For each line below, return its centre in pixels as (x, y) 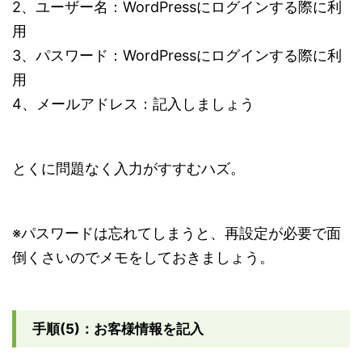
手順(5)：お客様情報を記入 (118, 328)
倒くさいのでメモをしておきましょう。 (143, 257)
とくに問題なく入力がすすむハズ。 (128, 168)
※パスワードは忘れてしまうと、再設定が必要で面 (177, 233)
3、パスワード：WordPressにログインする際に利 (177, 55)
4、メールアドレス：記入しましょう (133, 103)
